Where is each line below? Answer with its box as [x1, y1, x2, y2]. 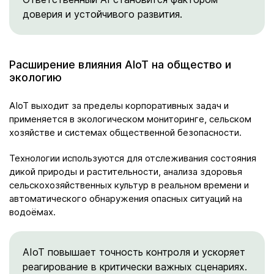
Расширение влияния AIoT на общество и [9, 57, 231, 71]
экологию [9, 70, 62, 84]
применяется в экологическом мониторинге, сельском [9, 113, 251, 125]
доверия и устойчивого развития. [23, 7, 182, 20]
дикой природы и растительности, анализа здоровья [9, 165, 242, 177]
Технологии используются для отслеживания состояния [9, 152, 256, 164]
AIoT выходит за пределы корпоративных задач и [9, 99, 229, 111]
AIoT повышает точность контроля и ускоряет [23, 245, 245, 258]
